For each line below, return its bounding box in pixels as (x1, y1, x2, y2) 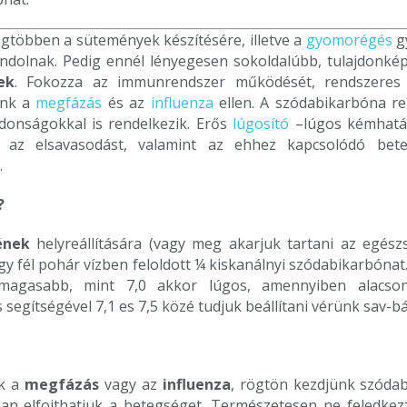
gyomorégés (305, 30, 392, 51)
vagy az (99, 374, 163, 395)
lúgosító (233, 114, 290, 134)
